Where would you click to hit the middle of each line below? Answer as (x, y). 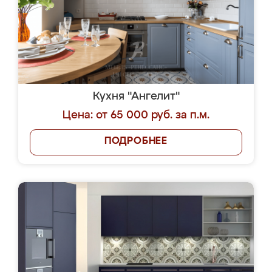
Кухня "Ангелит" (136, 97)
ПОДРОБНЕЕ (136, 141)
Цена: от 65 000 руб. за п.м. (136, 115)
